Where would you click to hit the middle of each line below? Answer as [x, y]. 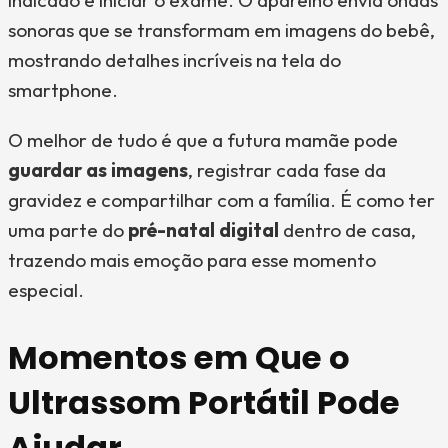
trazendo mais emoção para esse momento [192, 260]
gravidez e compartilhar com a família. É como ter [221, 200]
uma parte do [68, 230]
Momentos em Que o [179, 357]
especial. [46, 290]
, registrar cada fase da [287, 170]
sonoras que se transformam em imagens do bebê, [221, 30]
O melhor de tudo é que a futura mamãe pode [203, 140]
